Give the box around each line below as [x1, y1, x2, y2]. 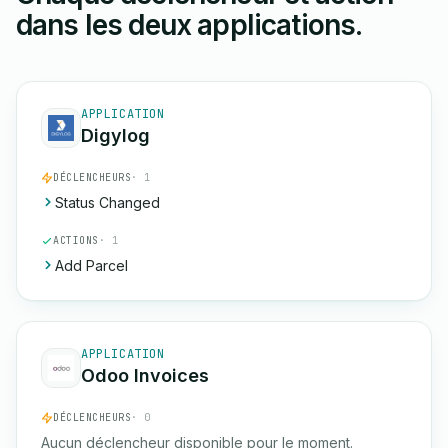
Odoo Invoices [81, 365, 209, 386]
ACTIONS [53, 234, 99, 247]
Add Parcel [55, 257, 128, 274]
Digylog [81, 125, 150, 146]
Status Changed [55, 194, 160, 211]
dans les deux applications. [16, 8, 363, 42]
